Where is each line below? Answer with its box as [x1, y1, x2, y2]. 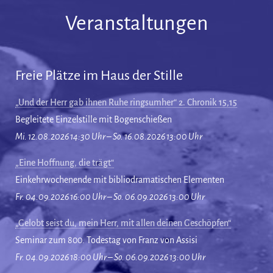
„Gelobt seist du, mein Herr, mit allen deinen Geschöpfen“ [15, 218, 231, 228]
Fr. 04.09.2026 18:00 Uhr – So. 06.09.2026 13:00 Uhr [15, 252, 205, 262]
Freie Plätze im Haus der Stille [15, 68, 183, 83]
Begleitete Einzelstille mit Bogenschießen [15, 114, 172, 124]
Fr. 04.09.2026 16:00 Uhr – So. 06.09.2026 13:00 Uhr [15, 191, 205, 202]
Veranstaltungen [65, 12, 208, 34]
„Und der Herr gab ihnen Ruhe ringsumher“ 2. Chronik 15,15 [15, 97, 237, 107]
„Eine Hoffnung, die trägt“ [15, 157, 114, 168]
